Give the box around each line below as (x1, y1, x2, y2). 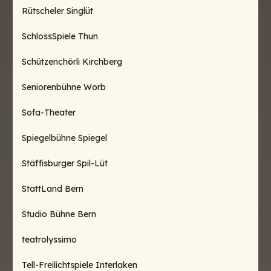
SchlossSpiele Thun (22, 31, 98, 42)
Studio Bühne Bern (22, 209, 96, 220)
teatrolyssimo (22, 234, 77, 245)
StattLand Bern (22, 183, 83, 194)
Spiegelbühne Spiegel (22, 132, 107, 143)
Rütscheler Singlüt (22, 5, 93, 16)
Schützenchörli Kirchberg (22, 56, 122, 67)
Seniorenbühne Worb (22, 82, 106, 93)
